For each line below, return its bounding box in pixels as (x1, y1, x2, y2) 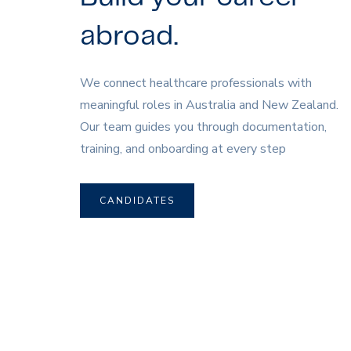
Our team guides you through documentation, (80, 118, 327, 136)
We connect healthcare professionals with (80, 74, 312, 92)
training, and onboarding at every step (80, 139, 286, 157)
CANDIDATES (100, 194, 175, 207)
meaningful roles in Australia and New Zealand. (80, 96, 338, 114)
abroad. (80, 23, 178, 50)
